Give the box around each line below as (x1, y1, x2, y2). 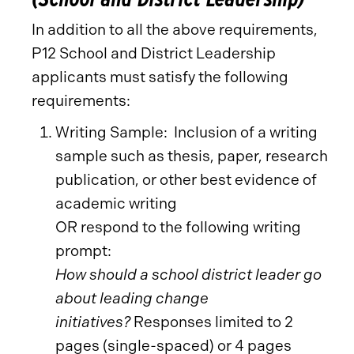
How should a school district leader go (55, 265, 322, 284)
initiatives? (55, 313, 130, 331)
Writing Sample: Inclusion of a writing (55, 123, 318, 141)
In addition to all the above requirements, (32, 21, 318, 39)
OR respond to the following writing (55, 218, 301, 236)
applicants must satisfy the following (32, 68, 288, 86)
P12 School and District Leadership (32, 44, 276, 62)
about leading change (55, 289, 209, 307)
